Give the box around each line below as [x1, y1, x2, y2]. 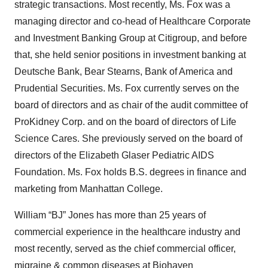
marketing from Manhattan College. [14, 184, 163, 194]
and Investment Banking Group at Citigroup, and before [14, 33, 247, 43]
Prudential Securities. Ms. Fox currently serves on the [14, 83, 239, 93]
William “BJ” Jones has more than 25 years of [14, 210, 206, 220]
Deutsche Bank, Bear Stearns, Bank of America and [14, 66, 233, 77]
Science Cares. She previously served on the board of [14, 133, 242, 144]
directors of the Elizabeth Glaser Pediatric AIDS [14, 150, 214, 160]
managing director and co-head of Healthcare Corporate [14, 16, 251, 26]
